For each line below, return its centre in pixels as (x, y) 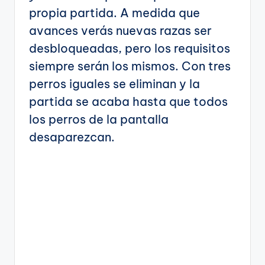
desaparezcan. (72, 137)
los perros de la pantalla (99, 119)
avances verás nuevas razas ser (120, 30)
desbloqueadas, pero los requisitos (130, 48)
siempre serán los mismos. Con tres (130, 66)
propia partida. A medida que (114, 12)
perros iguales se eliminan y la (114, 83)
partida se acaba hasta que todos (128, 101)
